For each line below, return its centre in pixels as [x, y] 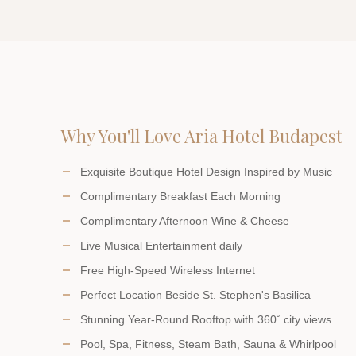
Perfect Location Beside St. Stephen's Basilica [195, 295]
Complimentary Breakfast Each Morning [180, 196]
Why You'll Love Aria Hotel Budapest [202, 136]
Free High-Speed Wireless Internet [168, 270]
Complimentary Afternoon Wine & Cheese [185, 221]
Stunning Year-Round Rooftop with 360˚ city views [206, 319]
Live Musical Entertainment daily [161, 246]
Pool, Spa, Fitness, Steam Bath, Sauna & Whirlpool [208, 344]
